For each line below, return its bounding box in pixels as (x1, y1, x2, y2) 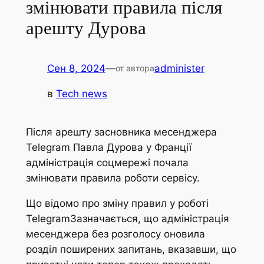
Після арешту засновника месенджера (25, 126, 217, 138)
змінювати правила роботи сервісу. (25, 172, 203, 184)
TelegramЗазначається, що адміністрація (25, 213, 229, 225)
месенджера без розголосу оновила (25, 228, 205, 240)
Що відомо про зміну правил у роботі (25, 197, 209, 210)
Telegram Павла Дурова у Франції (25, 141, 192, 154)
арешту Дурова (25, 15, 146, 41)
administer (154, 62, 204, 75)
